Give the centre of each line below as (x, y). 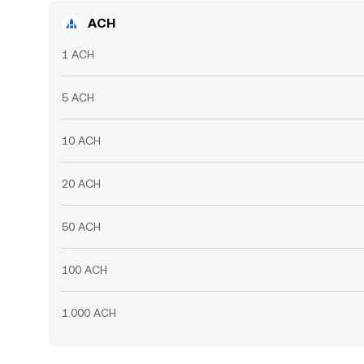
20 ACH (81, 184)
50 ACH (81, 227)
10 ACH (81, 141)
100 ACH (84, 270)
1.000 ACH (89, 313)
